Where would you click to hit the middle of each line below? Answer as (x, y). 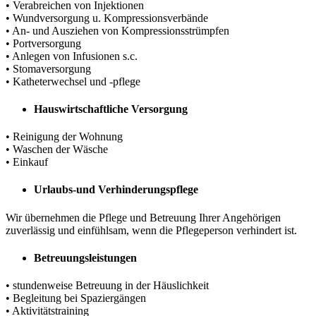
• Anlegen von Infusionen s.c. (72, 56)
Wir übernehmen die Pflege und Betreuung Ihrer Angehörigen (143, 217)
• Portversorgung (43, 43)
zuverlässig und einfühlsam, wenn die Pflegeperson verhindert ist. (151, 230)
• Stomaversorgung (48, 68)
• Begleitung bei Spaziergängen (76, 298)
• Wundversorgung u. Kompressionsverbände (107, 18)
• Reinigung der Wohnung (64, 137)
